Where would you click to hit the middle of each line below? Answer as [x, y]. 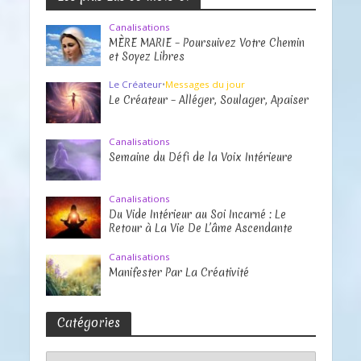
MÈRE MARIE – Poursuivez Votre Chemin [207, 43]
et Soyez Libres [147, 57]
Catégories [88, 322]
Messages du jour [205, 85]
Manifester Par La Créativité [179, 272]
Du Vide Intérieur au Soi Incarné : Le [198, 215]
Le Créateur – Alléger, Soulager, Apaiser [209, 100]
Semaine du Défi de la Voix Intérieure [201, 158]
